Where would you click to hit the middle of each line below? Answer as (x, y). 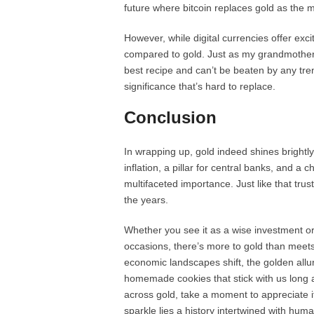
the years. (146, 200)
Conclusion (170, 117)
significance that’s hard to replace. (200, 86)
